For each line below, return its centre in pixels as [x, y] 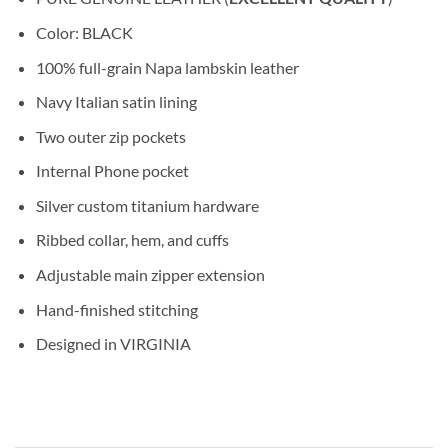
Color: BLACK [84, 32]
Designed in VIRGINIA [113, 344]
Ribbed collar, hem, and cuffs [132, 240]
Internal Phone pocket [112, 171]
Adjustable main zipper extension [150, 275]
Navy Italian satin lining [116, 102]
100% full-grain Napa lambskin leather [167, 67]
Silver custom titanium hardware [147, 205]
